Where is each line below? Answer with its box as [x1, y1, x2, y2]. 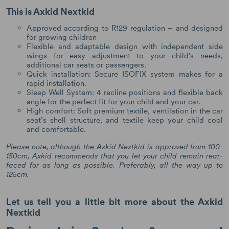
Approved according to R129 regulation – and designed [27, 23, 223, 33]
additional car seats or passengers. [27, 60, 146, 70]
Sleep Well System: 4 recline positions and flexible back [27, 87, 223, 98]
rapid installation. [27, 78, 86, 88]
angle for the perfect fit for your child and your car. [27, 97, 200, 107]
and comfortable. [27, 124, 86, 134]
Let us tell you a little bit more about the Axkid [6, 195, 223, 208]
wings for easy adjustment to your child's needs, [27, 51, 223, 61]
